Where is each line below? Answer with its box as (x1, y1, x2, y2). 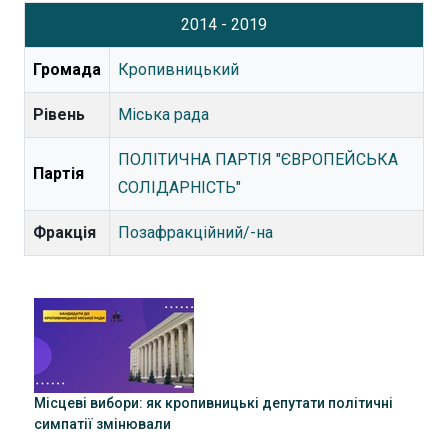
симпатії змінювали (34, 416, 171, 432)
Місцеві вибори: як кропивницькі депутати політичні (34, 395, 393, 411)
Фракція (33, 223, 96, 242)
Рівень (33, 105, 85, 124)
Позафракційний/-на (118, 223, 273, 242)
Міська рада (118, 105, 209, 124)
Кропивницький (118, 60, 239, 79)
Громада (33, 60, 101, 79)
